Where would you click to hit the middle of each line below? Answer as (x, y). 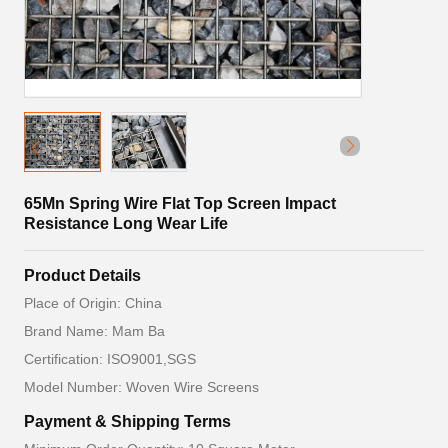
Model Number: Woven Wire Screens (141, 387)
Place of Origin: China (93, 303)
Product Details (82, 275)
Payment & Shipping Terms (127, 421)
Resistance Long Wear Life (126, 223)
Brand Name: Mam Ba (94, 331)
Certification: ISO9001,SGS (110, 359)
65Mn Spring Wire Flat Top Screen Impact (180, 203)
